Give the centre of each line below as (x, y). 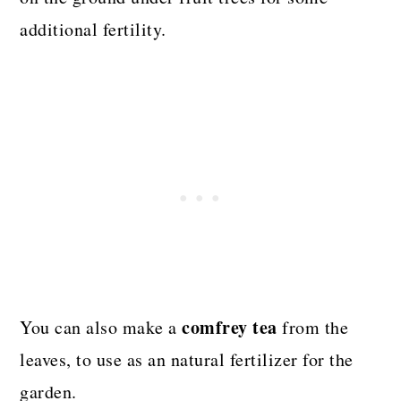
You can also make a (101, 327)
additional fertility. (93, 29)
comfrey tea (230, 327)
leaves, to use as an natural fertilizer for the (187, 359)
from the (313, 327)
